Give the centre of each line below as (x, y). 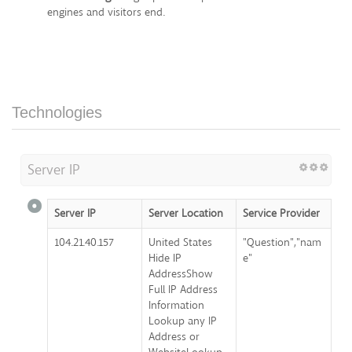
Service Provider (281, 214)
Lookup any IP (183, 321)
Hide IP (165, 258)
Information (176, 306)
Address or (174, 337)
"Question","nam (282, 243)
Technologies (57, 113)
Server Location (186, 214)
